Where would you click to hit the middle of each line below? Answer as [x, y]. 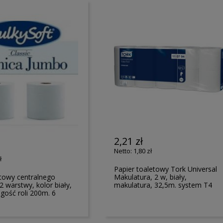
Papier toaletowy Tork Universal [166, 169]
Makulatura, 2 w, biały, [151, 177]
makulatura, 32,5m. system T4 [163, 185]
